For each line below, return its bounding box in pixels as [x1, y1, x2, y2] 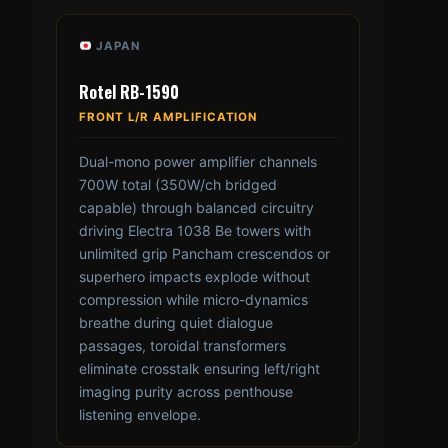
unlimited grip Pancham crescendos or [79, 245, 330, 263]
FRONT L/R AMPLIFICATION [79, 110, 258, 125]
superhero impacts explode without [79, 268, 310, 286]
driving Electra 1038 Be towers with [79, 222, 311, 240]
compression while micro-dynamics [79, 291, 308, 309]
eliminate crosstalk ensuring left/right [79, 360, 320, 378]
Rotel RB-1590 [79, 80, 179, 105]
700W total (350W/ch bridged [79, 176, 277, 194]
